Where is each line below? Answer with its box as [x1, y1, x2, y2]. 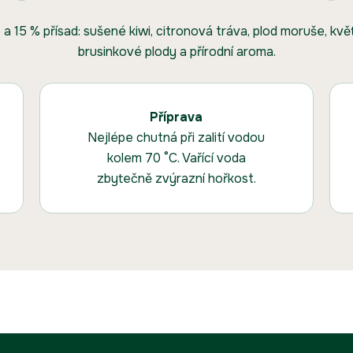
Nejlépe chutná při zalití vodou [87, 129, 266, 147]
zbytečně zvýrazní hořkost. [96, 170, 256, 188]
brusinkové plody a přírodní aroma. [77, 43, 276, 61]
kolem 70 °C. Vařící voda [106, 150, 246, 167]
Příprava [150, 109, 203, 126]
